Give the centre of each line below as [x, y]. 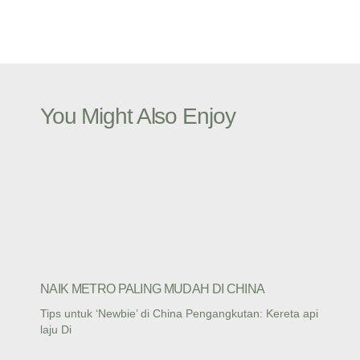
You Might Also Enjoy [138, 116]
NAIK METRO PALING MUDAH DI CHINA [153, 288]
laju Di [56, 329]
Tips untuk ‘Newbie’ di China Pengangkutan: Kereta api [179, 313]
